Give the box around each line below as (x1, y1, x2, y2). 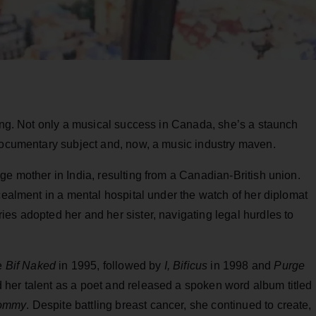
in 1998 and (207, 259, 274, 272)
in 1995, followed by (56, 259, 164, 272)
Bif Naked (5, 259, 56, 272)
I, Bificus (164, 259, 208, 272)
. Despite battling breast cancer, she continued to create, (26, 298, 312, 311)
